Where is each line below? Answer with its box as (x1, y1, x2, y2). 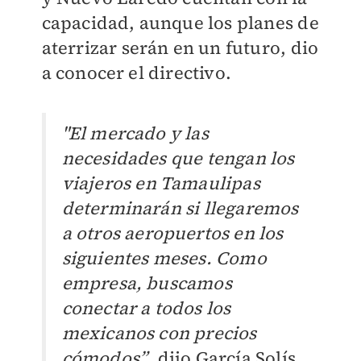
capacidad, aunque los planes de (41, 10, 319, 35)
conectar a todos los (61, 296, 231, 321)
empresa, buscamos (61, 271, 232, 296)
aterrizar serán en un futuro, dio (41, 35, 319, 60)
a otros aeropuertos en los (61, 221, 284, 246)
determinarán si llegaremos (61, 196, 299, 221)
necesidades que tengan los (61, 146, 295, 171)
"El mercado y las (61, 121, 209, 146)
